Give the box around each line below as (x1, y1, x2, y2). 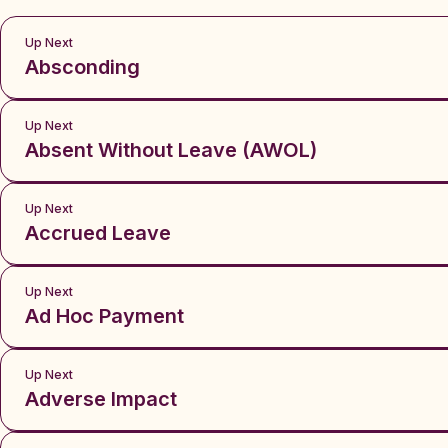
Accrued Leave (25, 221, 171, 245)
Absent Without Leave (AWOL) (25, 138, 317, 162)
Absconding (25, 55, 140, 79)
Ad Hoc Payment (25, 304, 184, 328)
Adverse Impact (25, 387, 177, 411)
